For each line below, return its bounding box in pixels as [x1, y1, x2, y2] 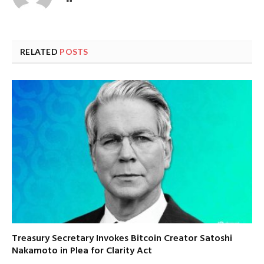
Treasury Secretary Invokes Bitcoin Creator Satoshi [12, 230, 232, 246]
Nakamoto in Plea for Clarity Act [12, 243, 152, 259]
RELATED [20, 46, 60, 57]
